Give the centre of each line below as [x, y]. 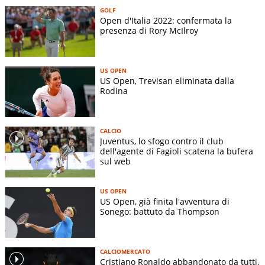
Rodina [114, 91]
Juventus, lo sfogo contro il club [162, 141]
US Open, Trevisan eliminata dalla [167, 80]
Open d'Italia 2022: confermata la [166, 20]
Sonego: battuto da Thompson [160, 211]
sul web [115, 161]
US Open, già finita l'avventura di [165, 201]
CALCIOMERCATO [125, 251]
